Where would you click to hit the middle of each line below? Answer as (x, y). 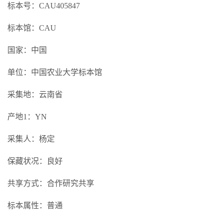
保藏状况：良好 (35, 161)
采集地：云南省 (35, 94)
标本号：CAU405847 (44, 6)
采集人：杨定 (31, 139)
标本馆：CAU (32, 28)
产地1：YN (27, 117)
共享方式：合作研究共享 (51, 183)
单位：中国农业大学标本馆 (55, 72)
